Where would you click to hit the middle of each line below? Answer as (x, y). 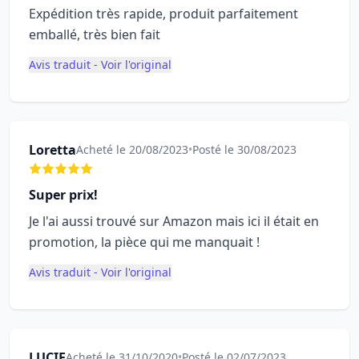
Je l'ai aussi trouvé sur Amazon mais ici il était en (174, 221)
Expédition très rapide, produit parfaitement (163, 14)
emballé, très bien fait (95, 34)
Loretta (52, 150)
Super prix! (63, 195)
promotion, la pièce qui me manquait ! (144, 242)
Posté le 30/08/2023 (244, 149)
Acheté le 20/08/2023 (132, 149)
